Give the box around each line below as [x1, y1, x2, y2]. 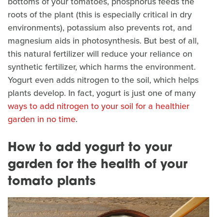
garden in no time [8, 112, 76, 125]
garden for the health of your [8, 158, 187, 171]
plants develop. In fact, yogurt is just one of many [8, 86, 196, 99]
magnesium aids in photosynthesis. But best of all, [8, 34, 199, 47]
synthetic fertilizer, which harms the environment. [8, 60, 196, 73]
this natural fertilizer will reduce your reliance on [8, 47, 192, 60]
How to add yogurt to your [8, 141, 172, 154]
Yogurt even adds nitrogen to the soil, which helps [8, 73, 199, 86]
